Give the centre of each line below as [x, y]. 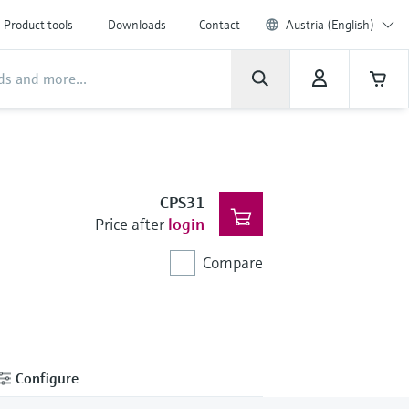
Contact [220, 25]
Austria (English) [330, 25]
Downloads [137, 25]
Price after [129, 224]
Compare [232, 262]
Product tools [38, 25]
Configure [45, 378]
